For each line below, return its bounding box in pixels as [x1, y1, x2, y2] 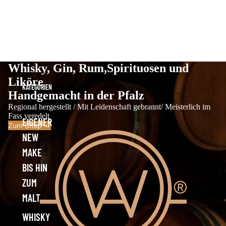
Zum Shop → [8, 121, 51, 130]
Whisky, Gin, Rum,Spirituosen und [8, 61, 189, 75]
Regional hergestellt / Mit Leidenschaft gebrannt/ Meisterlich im [8, 102, 210, 111]
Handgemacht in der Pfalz [8, 88, 144, 102]
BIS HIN [22, 161, 47, 174]
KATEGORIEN [22, 82, 52, 91]
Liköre [8, 75, 43, 88]
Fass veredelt [8, 111, 49, 120]
